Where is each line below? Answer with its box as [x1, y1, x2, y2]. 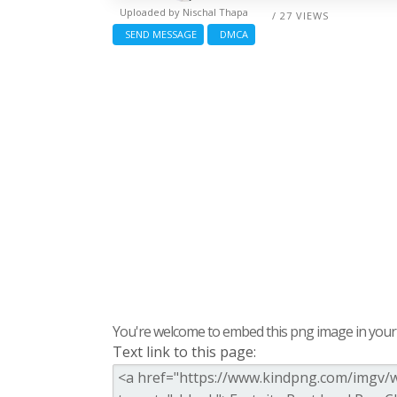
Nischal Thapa [183, 4, 248, 19]
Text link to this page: [113, 341, 256, 362]
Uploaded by [120, 4, 183, 19]
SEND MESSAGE [120, 27, 197, 41]
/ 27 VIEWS [272, 8, 329, 22]
